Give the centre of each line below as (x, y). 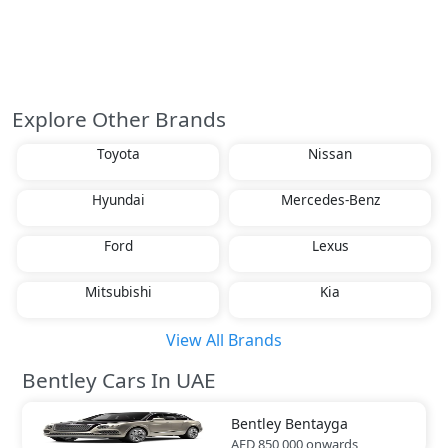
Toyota (118, 154)
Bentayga (316, 424)
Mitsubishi (118, 292)
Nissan (330, 154)
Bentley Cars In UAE (119, 380)
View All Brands (224, 340)
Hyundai (118, 200)
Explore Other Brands (119, 119)
